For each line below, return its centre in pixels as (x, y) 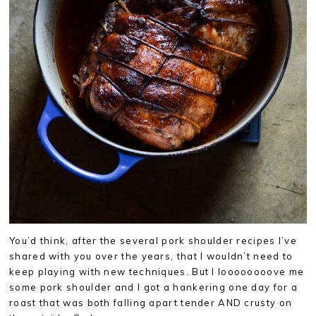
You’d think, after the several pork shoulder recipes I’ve (153, 241)
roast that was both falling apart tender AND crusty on (151, 303)
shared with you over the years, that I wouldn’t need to (151, 256)
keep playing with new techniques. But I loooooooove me (157, 272)
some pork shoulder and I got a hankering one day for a (154, 287)
